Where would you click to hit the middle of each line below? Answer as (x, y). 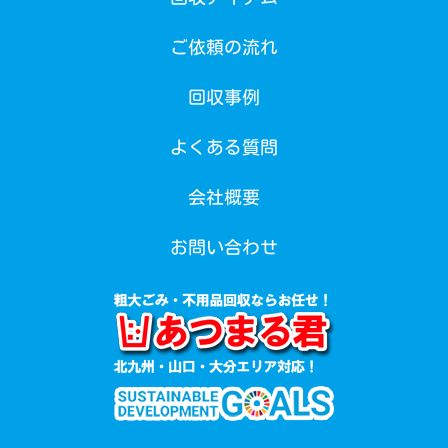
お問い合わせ (224, 247)
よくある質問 (224, 147)
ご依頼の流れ (224, 47)
